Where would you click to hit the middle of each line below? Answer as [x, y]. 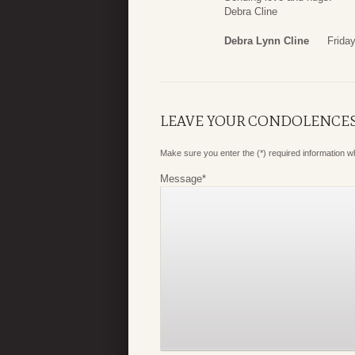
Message [181, 179]
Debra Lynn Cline [267, 41]
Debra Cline [251, 11]
